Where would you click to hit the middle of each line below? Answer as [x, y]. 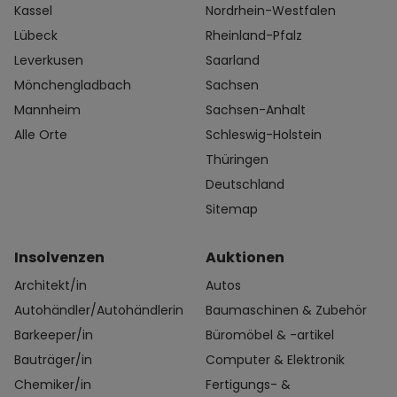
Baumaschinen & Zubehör [286, 311]
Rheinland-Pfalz [254, 36]
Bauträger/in [53, 360]
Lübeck [36, 36]
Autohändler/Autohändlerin [99, 311]
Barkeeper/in [54, 335]
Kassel [33, 11]
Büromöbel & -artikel [270, 335]
